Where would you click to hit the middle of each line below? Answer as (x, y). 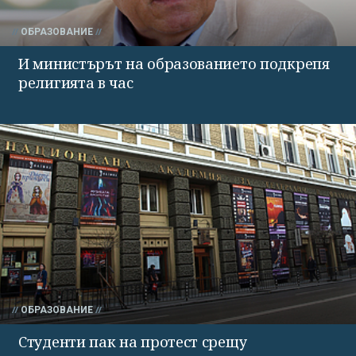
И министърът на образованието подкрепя (174, 63)
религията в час (76, 82)
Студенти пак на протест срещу (133, 341)
